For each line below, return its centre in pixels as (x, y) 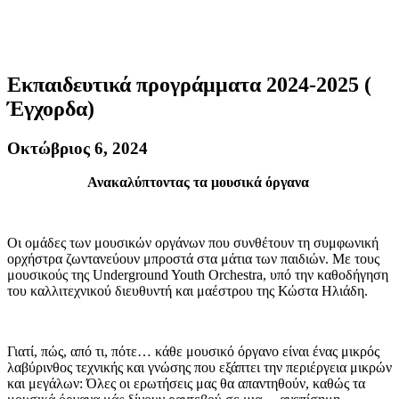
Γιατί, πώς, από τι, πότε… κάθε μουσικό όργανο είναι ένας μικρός (193, 352)
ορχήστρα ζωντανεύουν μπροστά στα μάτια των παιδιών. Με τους (193, 259)
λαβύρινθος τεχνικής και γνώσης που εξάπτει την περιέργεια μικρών (199, 368)
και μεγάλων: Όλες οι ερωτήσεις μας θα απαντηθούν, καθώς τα (186, 384)
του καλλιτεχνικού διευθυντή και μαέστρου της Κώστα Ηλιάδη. (187, 291)
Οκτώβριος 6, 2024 (77, 148)
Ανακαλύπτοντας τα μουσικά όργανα (198, 183)
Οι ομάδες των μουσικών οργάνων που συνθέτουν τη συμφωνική (193, 243)
